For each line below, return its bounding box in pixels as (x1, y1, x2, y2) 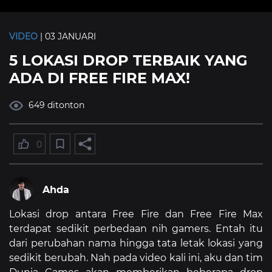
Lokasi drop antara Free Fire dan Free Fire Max (9, 208, 263, 220)
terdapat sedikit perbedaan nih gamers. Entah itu (9, 223, 263, 235)
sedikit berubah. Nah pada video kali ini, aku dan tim (9, 252, 263, 264)
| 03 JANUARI (38, 31, 96, 42)
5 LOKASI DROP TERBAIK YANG (9, 52, 248, 69)
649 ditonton (26, 100, 85, 110)
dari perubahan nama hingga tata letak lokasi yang (9, 237, 263, 250)
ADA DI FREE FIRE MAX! (9, 69, 190, 87)
